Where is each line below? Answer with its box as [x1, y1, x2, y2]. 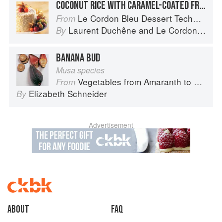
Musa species [56, 64, 105, 76]
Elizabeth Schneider [29, 87, 107, 100]
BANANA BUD [56, 51, 100, 65]
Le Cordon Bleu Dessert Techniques [78, 12, 193, 25]
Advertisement [89, 120, 133, 130]
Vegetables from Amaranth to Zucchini [78, 75, 194, 88]
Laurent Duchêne [68, 24, 136, 37]
